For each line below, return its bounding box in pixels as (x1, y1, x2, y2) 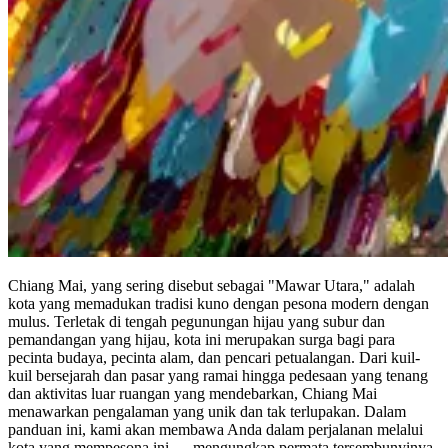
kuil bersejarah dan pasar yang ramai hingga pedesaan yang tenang (8, 367, 428, 385)
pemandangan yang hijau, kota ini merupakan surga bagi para (8, 331, 395, 349)
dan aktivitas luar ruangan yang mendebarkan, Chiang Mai (8, 385, 377, 403)
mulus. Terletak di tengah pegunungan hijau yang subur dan (8, 313, 385, 331)
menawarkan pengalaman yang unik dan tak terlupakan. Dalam (8, 403, 406, 421)
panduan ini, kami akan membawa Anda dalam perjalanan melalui (8, 421, 423, 439)
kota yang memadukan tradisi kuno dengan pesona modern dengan (8, 295, 429, 313)
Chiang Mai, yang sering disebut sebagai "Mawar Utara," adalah (8, 277, 415, 295)
